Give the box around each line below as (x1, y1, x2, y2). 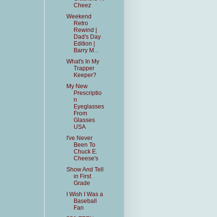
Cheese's (73, 155, 98, 162)
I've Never (66, 135, 93, 141)
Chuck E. (73, 148, 97, 155)
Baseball (73, 198, 97, 204)
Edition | (73, 40, 95, 47)
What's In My (66, 58, 99, 65)
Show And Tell (66, 166, 104, 173)
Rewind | (73, 27, 97, 33)
